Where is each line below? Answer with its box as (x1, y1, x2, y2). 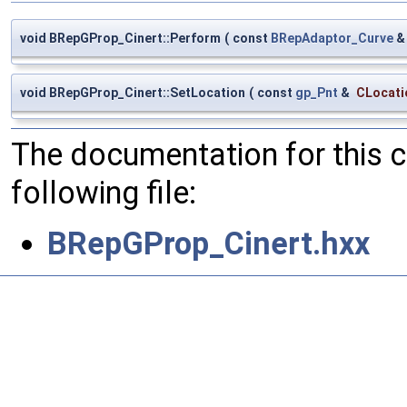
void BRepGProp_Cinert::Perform (20, 30, 221, 45)
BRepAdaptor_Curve (271, 30, 393, 45)
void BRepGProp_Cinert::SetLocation (20, 84, 245, 100)
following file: (11, 174, 196, 211)
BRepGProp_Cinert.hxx (47, 224, 370, 262)
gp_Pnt (295, 84, 338, 100)
